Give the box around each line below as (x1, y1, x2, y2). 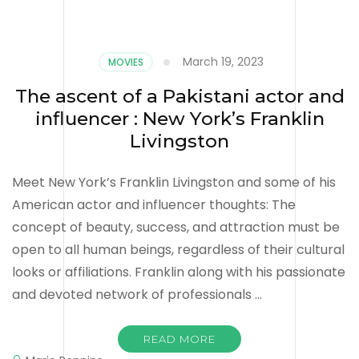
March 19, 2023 (182, 53, 264, 70)
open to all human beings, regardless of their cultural (12, 240, 345, 259)
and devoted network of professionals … (12, 284, 262, 304)
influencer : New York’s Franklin (34, 107, 325, 130)
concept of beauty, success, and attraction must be (12, 217, 340, 236)
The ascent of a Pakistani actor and (14, 84, 345, 107)
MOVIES (107, 54, 143, 69)
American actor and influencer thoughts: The (12, 195, 296, 214)
